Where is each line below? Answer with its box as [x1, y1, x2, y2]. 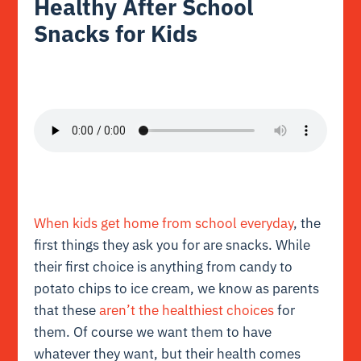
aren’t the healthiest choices [99, 301, 275, 319]
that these [34, 301, 100, 319]
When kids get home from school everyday [34, 214, 294, 232]
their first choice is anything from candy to [34, 257, 293, 276]
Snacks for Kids [34, 18, 198, 48]
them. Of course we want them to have [34, 322, 272, 341]
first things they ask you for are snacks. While [34, 235, 311, 254]
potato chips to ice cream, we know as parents [34, 279, 320, 297]
